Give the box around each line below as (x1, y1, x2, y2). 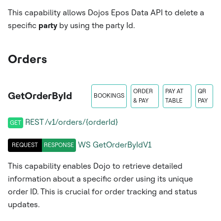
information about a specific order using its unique (8, 174, 193, 184)
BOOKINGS (94, 92, 124, 100)
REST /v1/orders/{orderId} (25, 117, 118, 127)
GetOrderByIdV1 (93, 140, 151, 150)
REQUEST (12, 141, 38, 148)
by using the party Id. (57, 20, 135, 30)
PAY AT (165, 87, 184, 95)
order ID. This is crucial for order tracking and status (8, 186, 197, 196)
